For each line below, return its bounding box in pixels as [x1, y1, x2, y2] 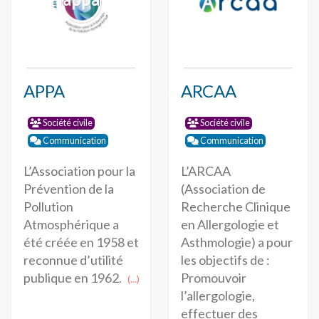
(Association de [180, 181, 266, 197]
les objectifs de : [180, 252, 270, 268]
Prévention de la [23, 181, 114, 197]
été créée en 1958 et [23, 234, 139, 251]
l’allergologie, [180, 288, 255, 304]
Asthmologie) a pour [180, 234, 293, 251]
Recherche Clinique [180, 199, 291, 215]
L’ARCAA [180, 163, 231, 179]
